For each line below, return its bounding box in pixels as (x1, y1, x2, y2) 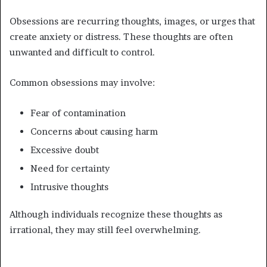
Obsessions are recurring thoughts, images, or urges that (10, 15, 255, 27)
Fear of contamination (30, 107, 126, 119)
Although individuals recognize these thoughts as (10, 208, 222, 220)
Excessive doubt (30, 144, 99, 156)
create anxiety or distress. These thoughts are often (10, 30, 233, 42)
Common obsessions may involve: (10, 76, 155, 88)
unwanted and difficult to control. (10, 46, 155, 58)
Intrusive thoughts (30, 181, 108, 193)
